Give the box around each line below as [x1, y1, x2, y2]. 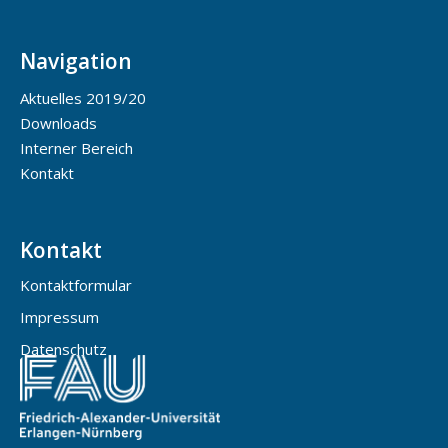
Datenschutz [20, 339, 107, 360]
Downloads [20, 112, 97, 133]
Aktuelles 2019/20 [20, 87, 146, 108]
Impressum [20, 307, 99, 328]
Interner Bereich [20, 137, 133, 158]
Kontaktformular [20, 275, 132, 296]
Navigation [20, 47, 132, 76]
